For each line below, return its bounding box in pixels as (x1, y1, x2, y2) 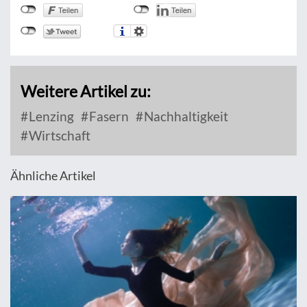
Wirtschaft (26, 127, 90, 144)
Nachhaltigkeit (141, 108, 228, 125)
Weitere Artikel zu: (21, 82, 151, 101)
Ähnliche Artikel (10, 168, 96, 184)
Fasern (86, 108, 129, 125)
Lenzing (26, 108, 74, 125)
